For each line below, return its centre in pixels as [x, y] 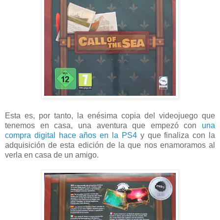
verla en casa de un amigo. [52, 155]
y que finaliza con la [176, 135]
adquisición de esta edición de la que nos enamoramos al [110, 145]
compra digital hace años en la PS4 [71, 135]
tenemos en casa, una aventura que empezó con [103, 125]
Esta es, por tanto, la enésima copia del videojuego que [110, 115]
